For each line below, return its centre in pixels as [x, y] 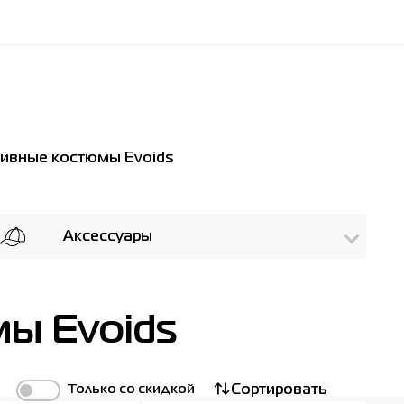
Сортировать [279, 390]
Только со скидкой [131, 390]
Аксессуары [107, 237]
